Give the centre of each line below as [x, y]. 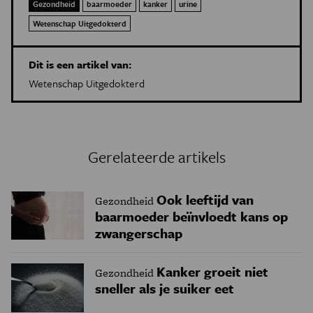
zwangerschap [139, 233]
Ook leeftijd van [205, 200]
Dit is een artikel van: [80, 64]
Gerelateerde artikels [156, 157]
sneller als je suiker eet [165, 289]
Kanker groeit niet [212, 272]
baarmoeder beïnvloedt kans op [191, 217]
